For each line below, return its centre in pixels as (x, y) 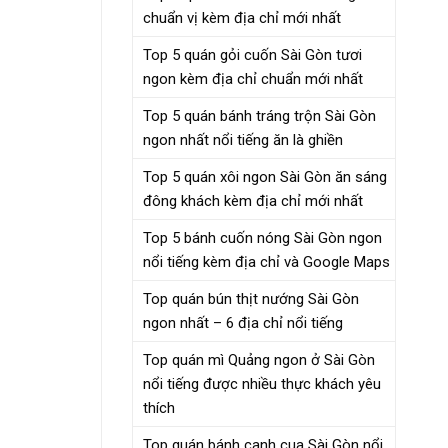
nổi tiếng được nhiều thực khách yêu (262, 383)
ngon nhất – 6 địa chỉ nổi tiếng (243, 322)
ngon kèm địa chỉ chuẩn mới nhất (253, 78)
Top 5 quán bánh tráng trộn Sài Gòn (259, 115)
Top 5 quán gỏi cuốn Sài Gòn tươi (252, 54)
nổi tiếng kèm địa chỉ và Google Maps (266, 261)
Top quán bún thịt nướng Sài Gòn (251, 298)
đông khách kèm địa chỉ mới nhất (253, 200)
